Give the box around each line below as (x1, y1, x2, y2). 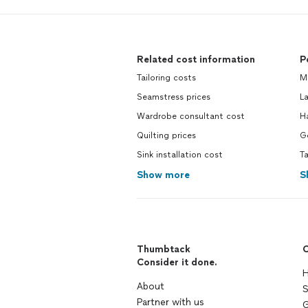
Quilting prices (137, 131, 196, 141)
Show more (137, 169, 190, 181)
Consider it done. (137, 256, 217, 269)
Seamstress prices (137, 92, 210, 102)
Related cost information (137, 54, 255, 66)
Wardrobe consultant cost (137, 111, 245, 122)
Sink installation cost (137, 150, 223, 160)
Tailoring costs (137, 73, 196, 83)
